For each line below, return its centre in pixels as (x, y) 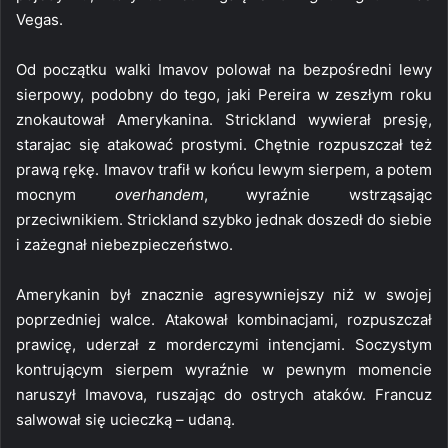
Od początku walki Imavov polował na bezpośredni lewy (224, 69)
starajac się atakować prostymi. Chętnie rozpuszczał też (224, 144)
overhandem (159, 194)
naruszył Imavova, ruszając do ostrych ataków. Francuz (224, 394)
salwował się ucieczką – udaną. (125, 419)
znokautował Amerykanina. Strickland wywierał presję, (224, 119)
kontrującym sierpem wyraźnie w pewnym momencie (224, 369)
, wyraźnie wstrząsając (318, 194)
